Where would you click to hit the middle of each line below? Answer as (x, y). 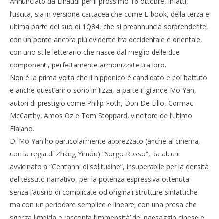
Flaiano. (22, 128)
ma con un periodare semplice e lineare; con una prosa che (103, 205)
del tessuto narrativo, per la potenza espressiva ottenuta (99, 179)
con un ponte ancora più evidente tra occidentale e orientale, (106, 39)
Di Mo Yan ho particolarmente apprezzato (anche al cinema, (105, 141)
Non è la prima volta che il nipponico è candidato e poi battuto (109, 77)
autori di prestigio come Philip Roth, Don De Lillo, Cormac (101, 103)
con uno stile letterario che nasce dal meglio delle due (95, 52)
